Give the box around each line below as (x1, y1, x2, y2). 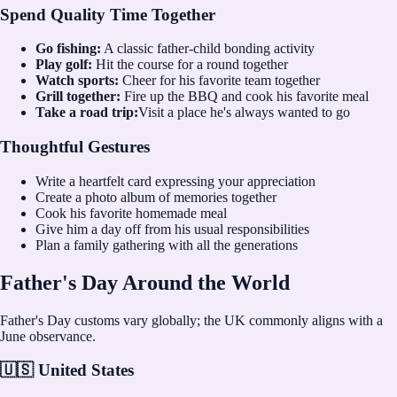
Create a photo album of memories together (35, 189, 276, 205)
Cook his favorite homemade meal (35, 205, 227, 221)
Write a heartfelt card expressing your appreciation (35, 173, 315, 189)
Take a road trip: (35, 105, 138, 121)
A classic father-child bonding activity (101, 41, 315, 57)
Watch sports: (35, 73, 119, 89)
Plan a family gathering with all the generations (35, 237, 298, 253)
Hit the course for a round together (92, 57, 288, 73)
